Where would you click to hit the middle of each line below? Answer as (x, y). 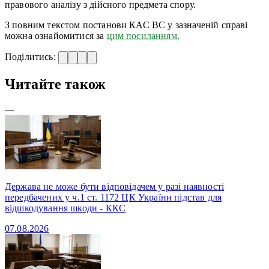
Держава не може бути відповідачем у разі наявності (115, 186)
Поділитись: (32, 56)
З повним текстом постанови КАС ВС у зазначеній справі (126, 25)
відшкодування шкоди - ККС (65, 208)
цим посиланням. (143, 35)
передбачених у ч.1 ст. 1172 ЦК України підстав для (113, 197)
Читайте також (55, 84)
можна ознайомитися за (56, 35)
